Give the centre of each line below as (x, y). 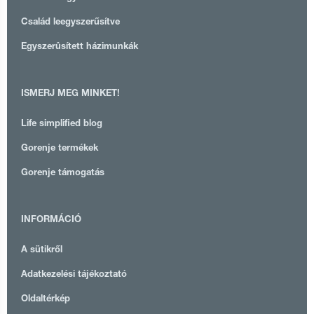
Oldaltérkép (46, 299)
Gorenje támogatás (63, 173)
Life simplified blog (62, 124)
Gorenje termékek (60, 149)
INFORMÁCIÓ (51, 220)
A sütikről (42, 250)
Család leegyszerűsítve (70, 22)
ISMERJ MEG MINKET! (70, 94)
